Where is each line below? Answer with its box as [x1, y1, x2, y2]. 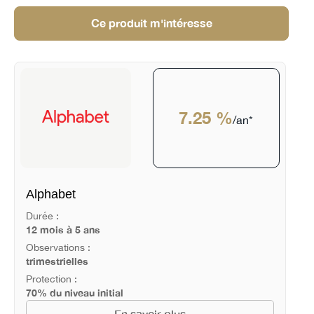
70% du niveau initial [25, 286, 123, 299]
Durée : [25, 210, 59, 222]
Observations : [25, 242, 90, 254]
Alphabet [25, 186, 76, 201]
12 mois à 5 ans [25, 224, 100, 236]
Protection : [25, 273, 77, 285]
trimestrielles [25, 255, 88, 268]
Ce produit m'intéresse [90, 16, 212, 29]
